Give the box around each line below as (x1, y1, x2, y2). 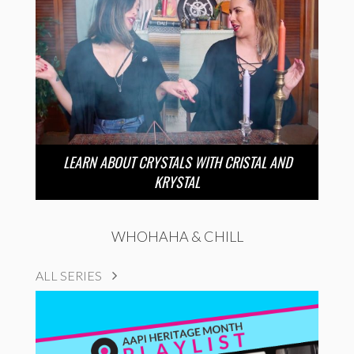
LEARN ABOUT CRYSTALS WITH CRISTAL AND (62, 151, 292, 172)
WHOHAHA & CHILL (111, 227, 243, 245)
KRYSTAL (154, 171, 200, 192)
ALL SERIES (36, 267, 104, 283)
